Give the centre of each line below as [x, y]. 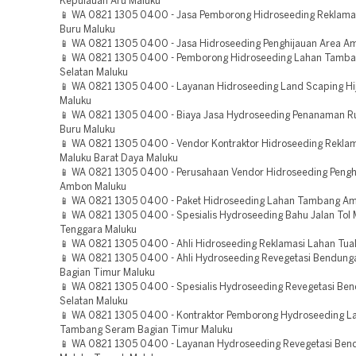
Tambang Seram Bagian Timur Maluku [146, 330]
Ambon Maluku [93, 187]
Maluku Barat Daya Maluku [119, 159]
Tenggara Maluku [98, 230]
